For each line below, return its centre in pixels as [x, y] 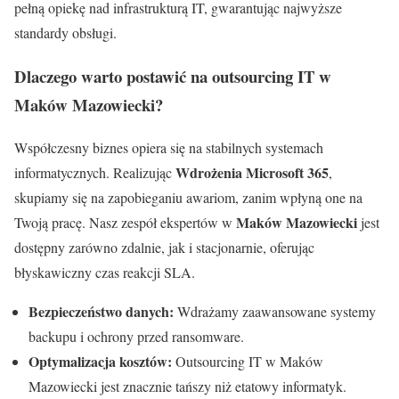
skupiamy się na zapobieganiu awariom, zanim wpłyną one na [188, 198]
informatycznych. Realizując [95, 173]
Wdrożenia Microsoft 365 [252, 173]
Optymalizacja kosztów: [100, 362]
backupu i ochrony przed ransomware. [136, 337]
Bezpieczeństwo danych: [101, 312]
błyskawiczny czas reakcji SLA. [105, 273]
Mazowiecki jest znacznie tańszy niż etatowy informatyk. [187, 387]
